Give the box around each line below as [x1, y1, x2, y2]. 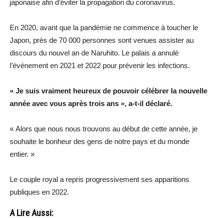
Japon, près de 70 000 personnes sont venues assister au [10, 36, 194, 44]
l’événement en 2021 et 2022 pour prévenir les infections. [10, 61, 190, 70]
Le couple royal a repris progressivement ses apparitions [10, 175, 189, 183]
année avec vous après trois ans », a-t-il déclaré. [10, 99, 172, 108]
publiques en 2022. [10, 187, 69, 196]
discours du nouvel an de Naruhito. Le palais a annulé [10, 48, 179, 57]
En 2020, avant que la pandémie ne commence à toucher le [10, 23, 198, 32]
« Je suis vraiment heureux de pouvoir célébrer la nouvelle [10, 86, 207, 95]
